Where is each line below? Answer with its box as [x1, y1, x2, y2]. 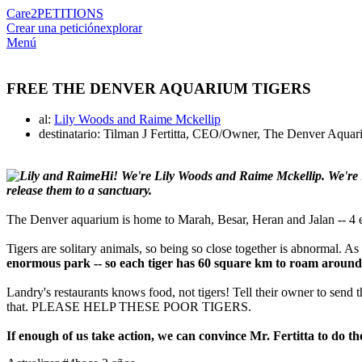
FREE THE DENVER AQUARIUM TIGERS [6, 79, 311, 97]
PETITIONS [37, 6, 103, 20]
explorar [100, 21, 142, 35]
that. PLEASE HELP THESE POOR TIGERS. [6, 300, 251, 314]
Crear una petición [6, 21, 100, 35]
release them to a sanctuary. [6, 183, 152, 198]
